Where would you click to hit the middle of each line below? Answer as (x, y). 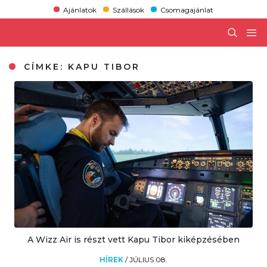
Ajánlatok (80, 10)
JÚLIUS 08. (148, 259)
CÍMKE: (44, 66)
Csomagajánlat (187, 10)
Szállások (128, 10)
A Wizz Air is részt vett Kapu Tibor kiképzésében (133, 239)
